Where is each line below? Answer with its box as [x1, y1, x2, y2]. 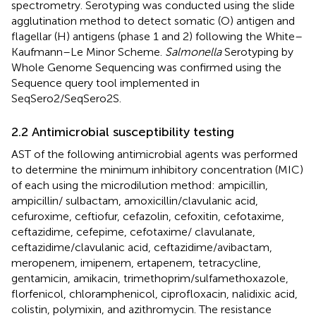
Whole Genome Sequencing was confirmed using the [11, 61, 281, 75]
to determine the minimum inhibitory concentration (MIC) [11, 163, 303, 177]
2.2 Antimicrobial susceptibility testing [11, 124, 234, 140]
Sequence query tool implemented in [11, 76, 200, 90]
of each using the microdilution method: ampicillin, [11, 178, 268, 193]
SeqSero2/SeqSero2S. [11, 92, 121, 106]
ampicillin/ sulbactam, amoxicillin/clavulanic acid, [11, 194, 258, 208]
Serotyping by [221, 45, 293, 59]
